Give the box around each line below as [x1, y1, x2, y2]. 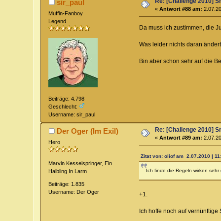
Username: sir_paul [48, 111, 96, 117]
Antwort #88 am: [159, 5, 203, 12]
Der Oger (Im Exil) [56, 127, 118, 136]
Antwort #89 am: [159, 135, 203, 141]
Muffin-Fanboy [48, 10, 83, 16]
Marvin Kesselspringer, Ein [48, 160, 112, 166]
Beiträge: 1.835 [48, 181, 85, 187]
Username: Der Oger [48, 189, 100, 195]
